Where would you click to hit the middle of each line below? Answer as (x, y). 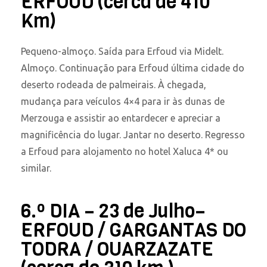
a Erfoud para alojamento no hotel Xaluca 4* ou (125, 152)
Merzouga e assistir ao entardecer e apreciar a (121, 118)
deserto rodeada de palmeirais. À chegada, (114, 85)
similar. (36, 168)
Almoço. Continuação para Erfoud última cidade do (133, 68)
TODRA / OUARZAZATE (117, 249)
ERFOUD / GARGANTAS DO (133, 230)
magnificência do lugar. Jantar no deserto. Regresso (133, 135)
